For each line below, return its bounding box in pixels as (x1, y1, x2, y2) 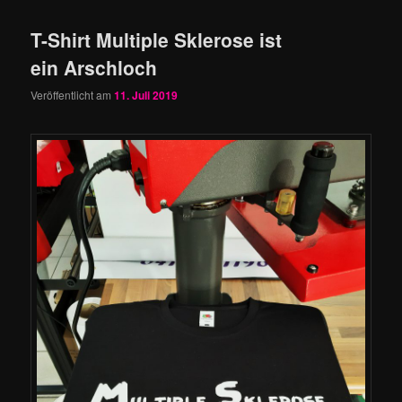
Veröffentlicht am (31, 87, 115, 103)
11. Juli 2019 (114, 87, 179, 104)
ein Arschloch (31, 53, 158, 81)
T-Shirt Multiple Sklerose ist (31, 25, 283, 53)
